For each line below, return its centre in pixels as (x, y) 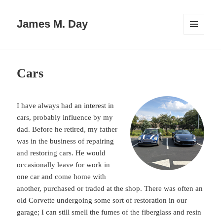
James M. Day (53, 24)
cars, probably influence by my (65, 118)
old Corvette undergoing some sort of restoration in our (102, 201)
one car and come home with (62, 177)
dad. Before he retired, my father (67, 129)
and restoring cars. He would (61, 153)
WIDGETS (197, 52)
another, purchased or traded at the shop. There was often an (110, 189)
